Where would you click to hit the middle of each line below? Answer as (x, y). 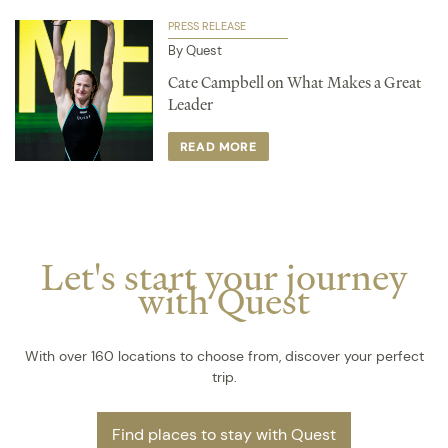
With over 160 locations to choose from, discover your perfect (224, 356)
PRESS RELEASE (206, 26)
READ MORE (218, 147)
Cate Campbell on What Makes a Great (294, 83)
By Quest (194, 51)
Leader (190, 105)
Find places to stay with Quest (224, 435)
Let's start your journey (224, 278)
